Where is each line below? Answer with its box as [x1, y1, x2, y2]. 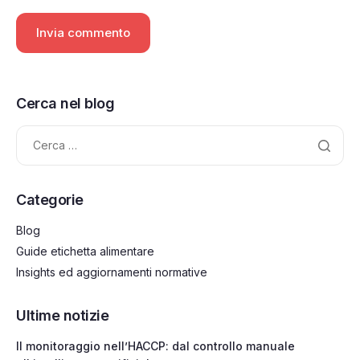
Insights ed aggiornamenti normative [16, 265, 207, 280]
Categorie [16, 190, 84, 208]
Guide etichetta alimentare [16, 243, 154, 258]
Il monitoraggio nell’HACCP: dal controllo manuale [16, 339, 295, 354]
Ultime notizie [16, 307, 109, 325]
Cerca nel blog [16, 94, 115, 112]
